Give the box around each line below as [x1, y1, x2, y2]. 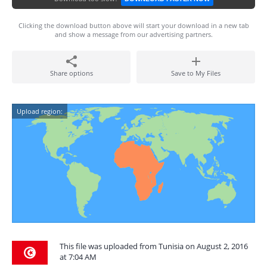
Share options [49, 69, 93, 77]
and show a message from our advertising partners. [54, 30, 213, 39]
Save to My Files [171, 69, 221, 77]
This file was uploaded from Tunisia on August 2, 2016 [60, 241, 248, 252]
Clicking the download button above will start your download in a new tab [18, 21, 249, 30]
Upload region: [17, 107, 63, 116]
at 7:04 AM [60, 252, 97, 262]
